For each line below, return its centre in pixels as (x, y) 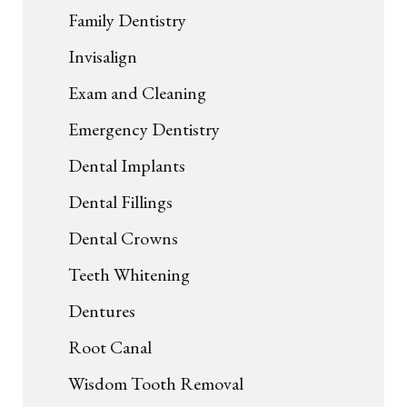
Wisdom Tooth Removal (156, 384)
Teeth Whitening (129, 275)
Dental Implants (127, 166)
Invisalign (103, 57)
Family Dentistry (127, 20)
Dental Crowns (123, 238)
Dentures (102, 311)
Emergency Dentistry (144, 129)
